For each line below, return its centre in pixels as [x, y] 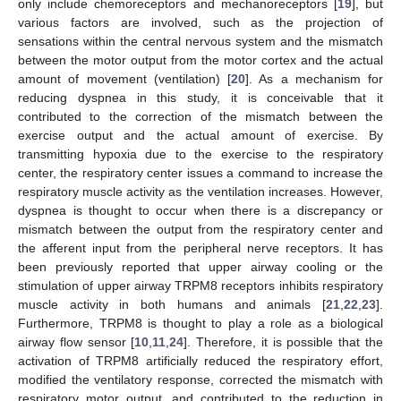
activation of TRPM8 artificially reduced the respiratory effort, [200, 361]
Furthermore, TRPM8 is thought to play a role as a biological [200, 324]
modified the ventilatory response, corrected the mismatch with [200, 380]
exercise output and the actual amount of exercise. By [200, 136]
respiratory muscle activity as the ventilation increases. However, [200, 192]
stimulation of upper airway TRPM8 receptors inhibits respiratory [200, 286]
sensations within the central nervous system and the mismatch [200, 42]
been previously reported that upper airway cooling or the [200, 267]
